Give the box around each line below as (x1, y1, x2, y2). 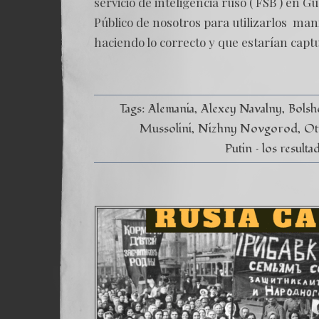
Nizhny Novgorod (198, 120, 298, 137)
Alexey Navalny (201, 100, 283, 117)
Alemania (148, 100, 195, 117)
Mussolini (140, 120, 192, 137)
